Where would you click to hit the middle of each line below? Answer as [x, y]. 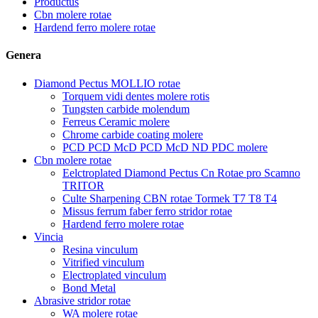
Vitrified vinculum [103, 262]
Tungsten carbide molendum [126, 109]
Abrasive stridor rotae [82, 300]
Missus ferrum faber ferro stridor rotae [147, 211]
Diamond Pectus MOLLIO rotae [107, 83]
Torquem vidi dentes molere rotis [136, 96]
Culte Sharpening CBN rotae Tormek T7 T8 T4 [170, 198]
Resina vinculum [100, 249]
